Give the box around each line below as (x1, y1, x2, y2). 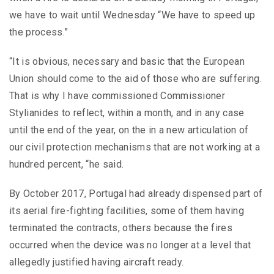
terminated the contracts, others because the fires (9, 222, 233, 234)
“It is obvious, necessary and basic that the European (9, 56, 245, 68)
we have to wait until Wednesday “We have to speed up (9, 9, 256, 21)
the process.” (9, 26, 68, 39)
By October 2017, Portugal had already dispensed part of (9, 188, 263, 200)
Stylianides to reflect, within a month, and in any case (9, 107, 245, 119)
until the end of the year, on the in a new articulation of (9, 124, 249, 136)
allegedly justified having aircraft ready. (9, 256, 184, 268)
